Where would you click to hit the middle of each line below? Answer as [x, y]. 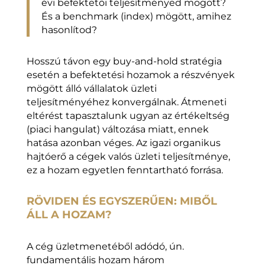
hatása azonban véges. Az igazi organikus [123, 143]
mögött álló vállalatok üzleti [91, 89]
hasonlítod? [69, 30]
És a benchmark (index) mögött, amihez [136, 17]
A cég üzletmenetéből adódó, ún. [105, 247]
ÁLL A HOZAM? [69, 215]
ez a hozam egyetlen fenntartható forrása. [125, 170]
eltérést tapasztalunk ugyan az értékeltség [128, 116]
